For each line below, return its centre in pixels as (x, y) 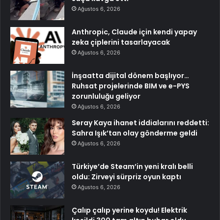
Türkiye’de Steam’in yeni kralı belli (132, 167)
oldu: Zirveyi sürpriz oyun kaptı (126, 177)
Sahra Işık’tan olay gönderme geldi (135, 133)
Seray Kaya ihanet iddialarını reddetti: (140, 123)
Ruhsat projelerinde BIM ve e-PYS (131, 86)
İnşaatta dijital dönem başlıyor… (130, 76)
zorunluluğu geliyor (106, 96)
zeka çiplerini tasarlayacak (121, 42)
